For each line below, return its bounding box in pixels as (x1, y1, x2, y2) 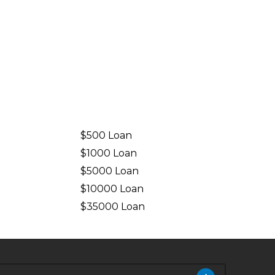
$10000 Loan (80, 183, 144, 195)
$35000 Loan (80, 201, 145, 212)
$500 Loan (80, 130, 133, 141)
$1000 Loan (80, 147, 137, 159)
